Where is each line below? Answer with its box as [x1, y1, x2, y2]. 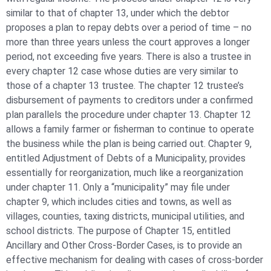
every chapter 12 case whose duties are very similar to [6, 65, 238, 77]
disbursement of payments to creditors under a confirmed [6, 94, 253, 106]
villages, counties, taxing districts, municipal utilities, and [6, 210, 244, 222]
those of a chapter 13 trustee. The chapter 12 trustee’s [6, 79, 244, 91]
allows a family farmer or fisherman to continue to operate [6, 123, 254, 135]
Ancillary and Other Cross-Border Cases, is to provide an [6, 239, 242, 251]
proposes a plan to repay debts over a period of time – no [6, 21, 252, 33]
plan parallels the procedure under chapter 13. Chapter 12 [6, 108, 251, 120]
